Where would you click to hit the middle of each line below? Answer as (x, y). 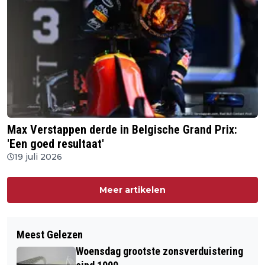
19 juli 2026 (38, 157)
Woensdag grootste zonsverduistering (159, 251)
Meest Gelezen (50, 235)
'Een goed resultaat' (56, 144)
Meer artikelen (132, 190)
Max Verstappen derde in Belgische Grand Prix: (122, 130)
